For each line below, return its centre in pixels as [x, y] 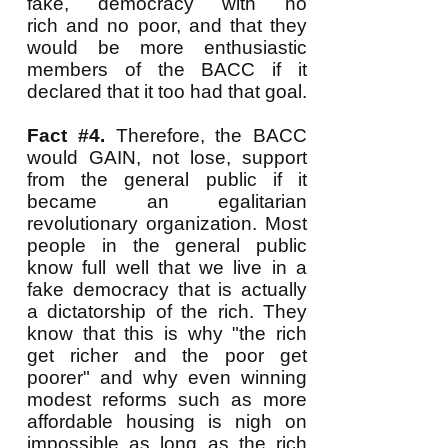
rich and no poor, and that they [167, 25]
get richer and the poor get [167, 355]
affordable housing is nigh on [167, 421]
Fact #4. [66, 135]
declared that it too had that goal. [167, 91]
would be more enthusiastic [167, 47]
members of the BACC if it [167, 69]
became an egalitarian [167, 201]
